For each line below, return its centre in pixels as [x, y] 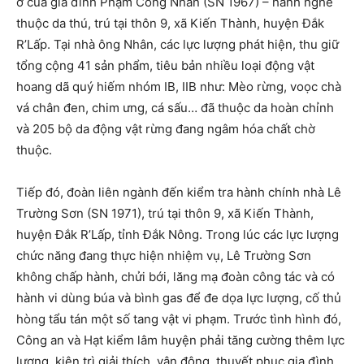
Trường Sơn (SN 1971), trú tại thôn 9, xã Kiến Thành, [165, 213]
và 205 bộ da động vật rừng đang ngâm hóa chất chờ [166, 128]
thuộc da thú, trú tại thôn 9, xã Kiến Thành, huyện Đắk [170, 23]
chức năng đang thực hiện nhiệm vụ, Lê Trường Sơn [164, 255]
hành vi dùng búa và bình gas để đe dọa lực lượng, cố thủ [179, 297]
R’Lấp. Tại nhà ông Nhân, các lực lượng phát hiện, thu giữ [178, 44]
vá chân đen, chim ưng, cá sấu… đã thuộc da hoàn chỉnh [175, 107]
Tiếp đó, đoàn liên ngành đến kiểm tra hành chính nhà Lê [179, 192]
